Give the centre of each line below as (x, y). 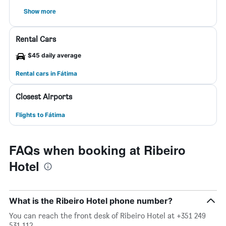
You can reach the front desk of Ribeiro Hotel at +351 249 (107, 216)
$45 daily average (54, 55)
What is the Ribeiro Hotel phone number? (91, 201)
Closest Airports (44, 97)
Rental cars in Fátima (46, 73)
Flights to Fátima (40, 115)
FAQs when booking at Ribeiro (97, 150)
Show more (40, 11)
